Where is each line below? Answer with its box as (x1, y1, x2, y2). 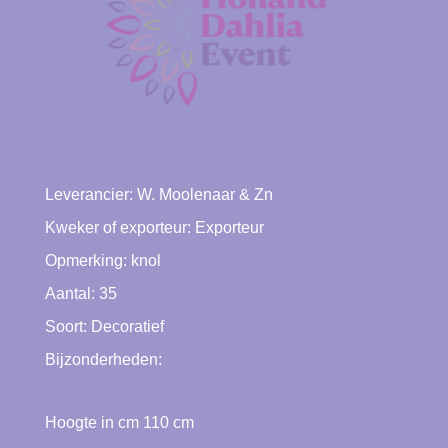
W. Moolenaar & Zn (136, 186, 273, 204)
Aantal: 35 (44, 285, 117, 303)
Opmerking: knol (44, 252, 161, 270)
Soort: (44, 318, 91, 336)
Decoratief (90, 318, 164, 336)
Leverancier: (44, 186, 137, 204)
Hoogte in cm (44, 414, 143, 432)
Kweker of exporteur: (44, 219, 195, 237)
